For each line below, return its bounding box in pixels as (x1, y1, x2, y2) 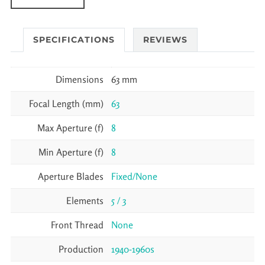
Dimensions (55, 73, 104, 86)
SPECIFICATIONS (33, 34, 115, 45)
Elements (66, 195, 104, 207)
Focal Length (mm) (28, 98, 104, 110)
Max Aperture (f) (37, 122, 104, 134)
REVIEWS (143, 34, 188, 45)
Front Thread (50, 219, 104, 231)
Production (58, 243, 104, 256)
